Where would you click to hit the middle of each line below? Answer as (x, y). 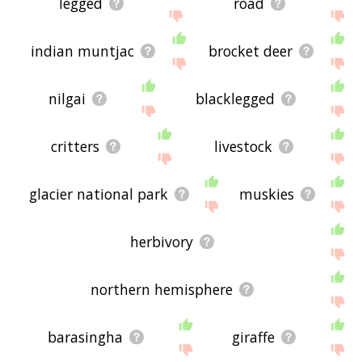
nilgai (67, 98)
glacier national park (98, 194)
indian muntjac (82, 51)
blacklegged (235, 98)
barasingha (86, 337)
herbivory (161, 241)
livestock (243, 146)
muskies (266, 194)
